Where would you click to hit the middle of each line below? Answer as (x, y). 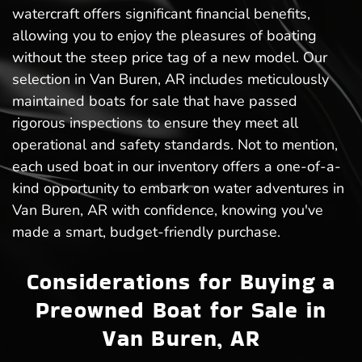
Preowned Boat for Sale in (181, 310)
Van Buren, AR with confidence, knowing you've (168, 210)
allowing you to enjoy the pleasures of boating (164, 36)
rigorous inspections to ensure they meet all (155, 123)
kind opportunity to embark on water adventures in (178, 189)
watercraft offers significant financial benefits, (161, 14)
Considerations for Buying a (181, 282)
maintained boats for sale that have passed (155, 101)
